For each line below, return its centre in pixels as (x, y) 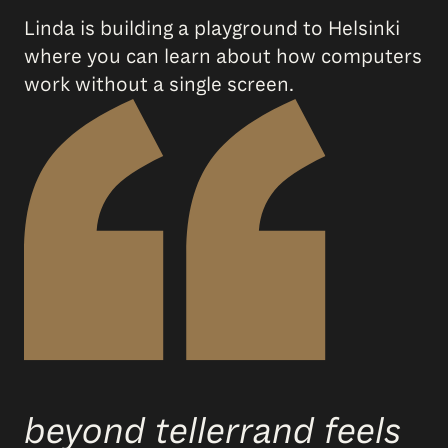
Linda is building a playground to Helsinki (212, 29)
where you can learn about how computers (223, 57)
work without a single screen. (159, 85)
